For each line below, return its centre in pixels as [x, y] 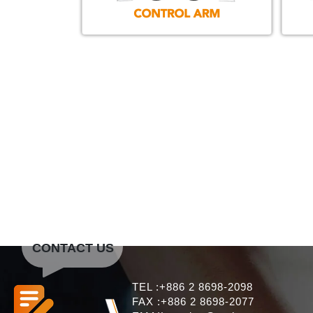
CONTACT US [73, 248]
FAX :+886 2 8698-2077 [193, 301]
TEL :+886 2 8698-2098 [192, 287]
